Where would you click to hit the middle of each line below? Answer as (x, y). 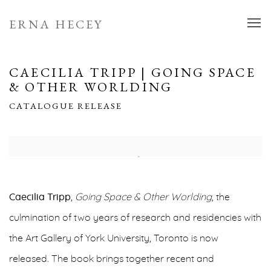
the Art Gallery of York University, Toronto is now (114, 238)
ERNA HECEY (56, 24)
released (28, 259)
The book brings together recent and (133, 259)
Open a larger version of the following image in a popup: (133, 146)
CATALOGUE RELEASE (66, 106)
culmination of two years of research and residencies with (135, 218)
